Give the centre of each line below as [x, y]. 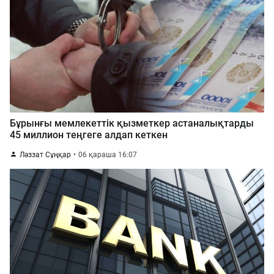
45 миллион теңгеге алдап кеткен [89, 135]
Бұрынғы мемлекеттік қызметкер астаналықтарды [132, 123]
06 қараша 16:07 [108, 155]
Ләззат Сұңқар [45, 155]
